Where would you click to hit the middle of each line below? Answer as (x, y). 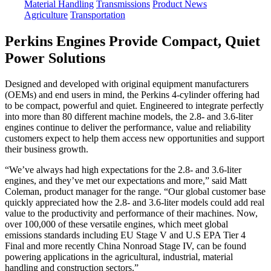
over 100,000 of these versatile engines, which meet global (116, 224)
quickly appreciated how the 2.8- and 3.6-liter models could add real (135, 202)
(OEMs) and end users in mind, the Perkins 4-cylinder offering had (132, 94)
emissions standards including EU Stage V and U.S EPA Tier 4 (125, 235)
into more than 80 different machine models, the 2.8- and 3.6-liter (129, 116)
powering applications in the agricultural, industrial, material (119, 256)
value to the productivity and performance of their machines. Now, (131, 213)
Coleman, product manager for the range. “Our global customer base (135, 191)
